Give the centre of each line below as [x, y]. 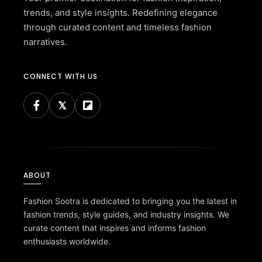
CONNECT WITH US [61, 76]
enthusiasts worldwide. [67, 241]
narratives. [45, 42]
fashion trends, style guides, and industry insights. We [126, 214]
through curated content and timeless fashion [118, 27]
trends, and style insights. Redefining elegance [120, 12]
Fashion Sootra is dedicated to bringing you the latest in [130, 201]
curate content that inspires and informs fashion [115, 227]
